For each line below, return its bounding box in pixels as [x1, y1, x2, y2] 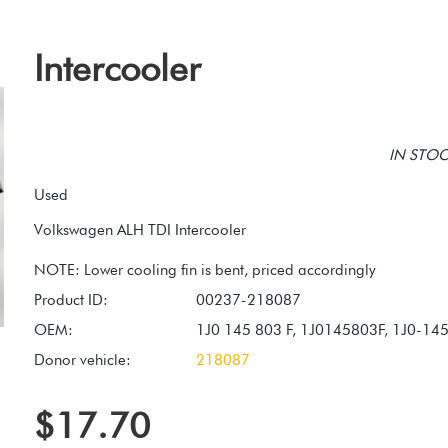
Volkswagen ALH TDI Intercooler [34, 221, 246, 240]
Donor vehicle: [34, 351, 131, 370]
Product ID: [34, 291, 108, 310]
